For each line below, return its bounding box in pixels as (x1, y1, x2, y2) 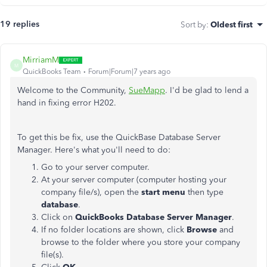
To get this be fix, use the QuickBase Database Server (17, 132, 221, 142)
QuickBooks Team (23, 67, 81, 76)
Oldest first (210, 20, 253, 29)
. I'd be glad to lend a (165, 85, 249, 95)
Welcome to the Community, (17, 85, 129, 95)
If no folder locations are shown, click (41, 225, 187, 235)
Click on (41, 212, 75, 222)
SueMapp (129, 85, 165, 95)
